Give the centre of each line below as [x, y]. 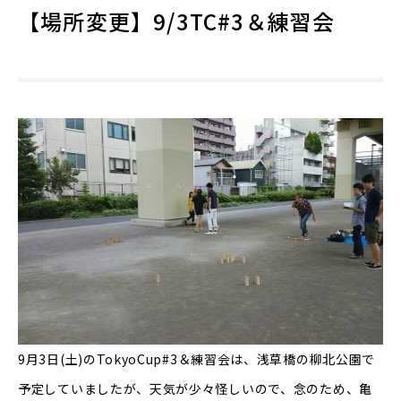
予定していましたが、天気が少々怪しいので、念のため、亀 [195, 388]
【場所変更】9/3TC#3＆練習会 [177, 21]
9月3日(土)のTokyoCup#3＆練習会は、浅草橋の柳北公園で [197, 359]
